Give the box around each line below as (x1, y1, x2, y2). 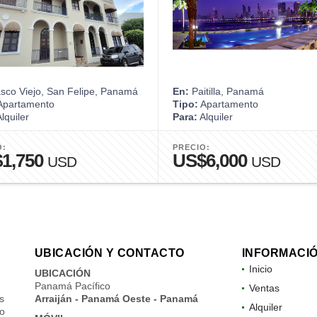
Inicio (248, 263, 272, 275)
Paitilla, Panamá (189, 86, 264, 97)
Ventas (248, 282, 279, 294)
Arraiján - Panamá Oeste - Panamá (34, 293, 198, 304)
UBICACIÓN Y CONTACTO (34, 247, 185, 259)
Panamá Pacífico (34, 280, 110, 292)
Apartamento (198, 98, 258, 110)
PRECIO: (173, 143, 210, 151)
